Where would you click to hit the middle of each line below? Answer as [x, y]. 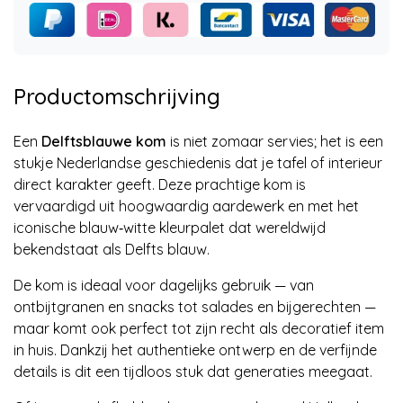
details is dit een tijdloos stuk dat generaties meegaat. [193, 371]
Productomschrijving [117, 96]
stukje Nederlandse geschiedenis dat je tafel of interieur [198, 162]
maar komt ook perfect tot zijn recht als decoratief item [199, 328]
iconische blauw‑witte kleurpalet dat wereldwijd [170, 227]
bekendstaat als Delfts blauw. [112, 249]
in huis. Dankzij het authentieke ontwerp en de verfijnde [195, 349]
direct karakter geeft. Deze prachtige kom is [160, 184]
